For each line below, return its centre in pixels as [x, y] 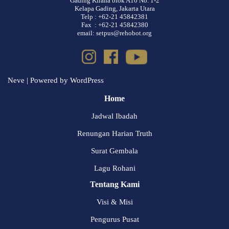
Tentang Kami [114, 185]
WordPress [87, 81]
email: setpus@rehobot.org [114, 33]
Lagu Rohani [114, 168]
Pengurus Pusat [114, 220]
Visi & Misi [114, 202]
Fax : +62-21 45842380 [114, 25]
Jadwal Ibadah [114, 116]
